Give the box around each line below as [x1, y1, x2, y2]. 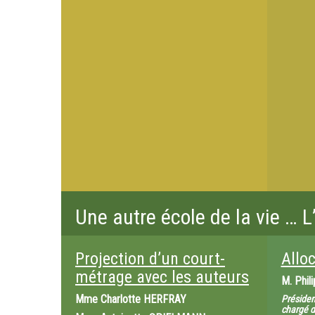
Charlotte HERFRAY [101, 292, 186, 306]
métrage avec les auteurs [75, 267, 249, 287]
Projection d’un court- [75, 249, 225, 269]
